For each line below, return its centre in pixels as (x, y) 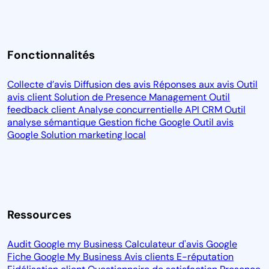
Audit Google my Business (66, 244)
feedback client (43, 109)
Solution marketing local (93, 134)
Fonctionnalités (51, 55)
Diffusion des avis (113, 84)
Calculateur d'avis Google (181, 244)
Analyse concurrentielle (131, 109)
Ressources (39, 214)
